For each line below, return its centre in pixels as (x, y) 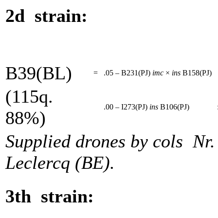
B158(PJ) (197, 73)
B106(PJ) (175, 107)
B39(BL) (39, 73)
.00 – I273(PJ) (125, 107)
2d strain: (46, 16)
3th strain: (50, 196)
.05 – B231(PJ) (126, 73)
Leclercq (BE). (60, 162)
